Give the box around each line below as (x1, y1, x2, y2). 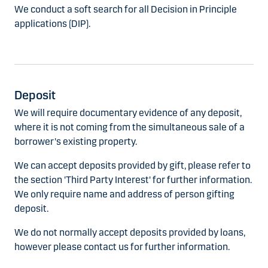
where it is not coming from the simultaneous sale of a (14, 121, 245, 133)
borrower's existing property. (14, 136, 137, 148)
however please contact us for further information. (14, 241, 230, 253)
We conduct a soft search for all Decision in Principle (14, 4, 237, 16)
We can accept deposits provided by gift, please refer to (14, 160, 251, 172)
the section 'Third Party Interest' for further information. (14, 174, 252, 186)
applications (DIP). (14, 18, 90, 30)
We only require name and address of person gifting (14, 188, 234, 200)
